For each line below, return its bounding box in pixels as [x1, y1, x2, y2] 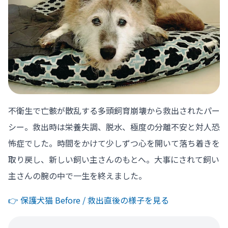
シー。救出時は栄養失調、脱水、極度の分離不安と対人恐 [8, 121, 220, 133]
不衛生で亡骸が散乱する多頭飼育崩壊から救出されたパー [8, 104, 220, 117]
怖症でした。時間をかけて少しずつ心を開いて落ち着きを [8, 137, 220, 150]
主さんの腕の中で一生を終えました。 [8, 169, 147, 182]
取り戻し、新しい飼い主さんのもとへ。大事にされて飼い [8, 153, 219, 166]
